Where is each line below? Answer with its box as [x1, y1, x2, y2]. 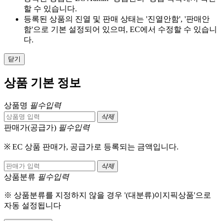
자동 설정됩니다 [4, 201, 61, 210]
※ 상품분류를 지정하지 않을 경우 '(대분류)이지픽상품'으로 [4, 191, 211, 200]
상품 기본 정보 [4, 76, 81, 90]
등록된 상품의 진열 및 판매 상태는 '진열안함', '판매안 [24, 15, 210, 24]
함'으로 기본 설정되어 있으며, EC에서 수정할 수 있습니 [24, 25, 217, 34]
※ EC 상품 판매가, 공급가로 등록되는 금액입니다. [4, 143, 179, 151]
